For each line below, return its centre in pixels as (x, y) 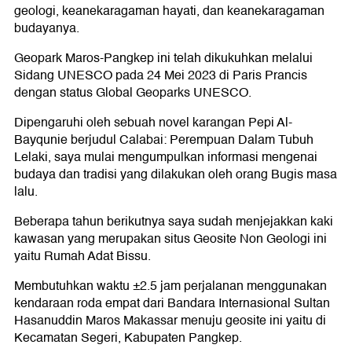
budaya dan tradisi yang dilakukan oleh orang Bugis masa (176, 174)
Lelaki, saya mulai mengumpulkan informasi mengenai (166, 157)
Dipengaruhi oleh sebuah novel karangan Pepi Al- (153, 122)
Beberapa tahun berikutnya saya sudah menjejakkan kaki (174, 221)
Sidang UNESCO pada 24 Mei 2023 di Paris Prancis (161, 75)
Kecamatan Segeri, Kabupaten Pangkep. (128, 337)
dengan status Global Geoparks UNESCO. (133, 92)
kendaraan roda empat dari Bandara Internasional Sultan (172, 303)
